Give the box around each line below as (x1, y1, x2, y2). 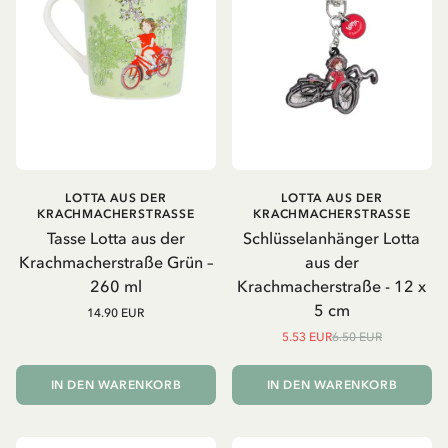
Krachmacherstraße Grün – (18, 252, 213, 273)
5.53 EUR (281, 330, 332, 345)
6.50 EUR (331, 330, 382, 345)
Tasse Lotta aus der (46, 228, 185, 249)
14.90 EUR (87, 306, 145, 321)
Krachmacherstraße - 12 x (237, 276, 427, 297)
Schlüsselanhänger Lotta (243, 228, 421, 249)
